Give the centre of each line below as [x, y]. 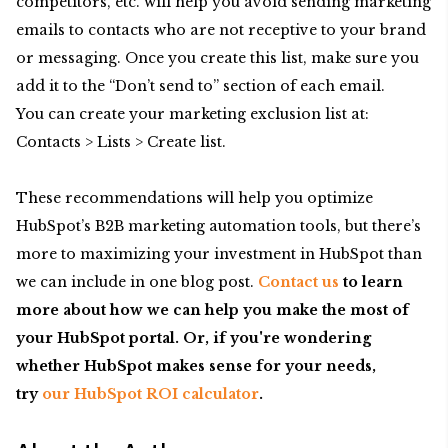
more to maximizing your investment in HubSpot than [219, 254]
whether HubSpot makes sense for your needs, [196, 366]
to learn [371, 282]
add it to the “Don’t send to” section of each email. [202, 86]
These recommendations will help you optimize [194, 198]
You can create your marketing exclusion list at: [192, 114]
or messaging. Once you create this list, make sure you [217, 58]
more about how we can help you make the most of [212, 310]
